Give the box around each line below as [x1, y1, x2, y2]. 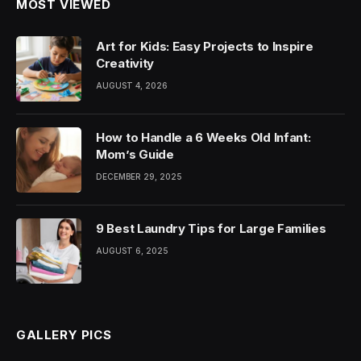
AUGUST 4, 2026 [96, 81, 168, 90]
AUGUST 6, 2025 [96, 246, 168, 255]
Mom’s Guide [96, 147, 174, 162]
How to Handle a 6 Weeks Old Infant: [96, 130, 311, 145]
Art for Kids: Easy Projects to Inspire [96, 39, 313, 54]
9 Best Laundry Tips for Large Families [96, 221, 326, 236]
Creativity [96, 56, 154, 71]
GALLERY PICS [16, 327, 112, 342]
